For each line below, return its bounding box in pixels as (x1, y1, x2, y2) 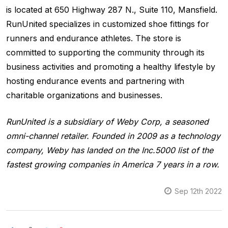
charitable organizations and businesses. (6, 90, 162, 100)
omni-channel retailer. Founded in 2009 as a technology (6, 130, 220, 141)
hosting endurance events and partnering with (6, 75, 184, 86)
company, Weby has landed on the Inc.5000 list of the (6, 145, 213, 155)
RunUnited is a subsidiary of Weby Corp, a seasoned (6, 116, 209, 127)
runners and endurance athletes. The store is (6, 33, 181, 43)
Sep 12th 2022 (175, 186, 222, 195)
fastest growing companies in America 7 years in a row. (6, 159, 222, 169)
